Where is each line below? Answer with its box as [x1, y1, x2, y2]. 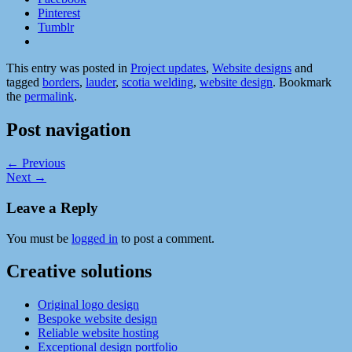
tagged [6, 75, 42, 90]
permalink [24, 90, 74, 104]
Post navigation [6, 119, 130, 141]
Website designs [212, 61, 291, 75]
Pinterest [38, 6, 80, 20]
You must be [6, 231, 71, 245]
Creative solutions [6, 261, 152, 282]
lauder [86, 75, 115, 90]
